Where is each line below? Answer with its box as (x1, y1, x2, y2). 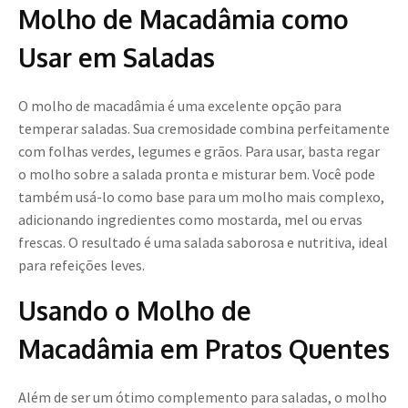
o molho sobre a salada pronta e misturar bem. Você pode (18, 165, 375, 184)
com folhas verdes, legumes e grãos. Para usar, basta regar (18, 142, 380, 161)
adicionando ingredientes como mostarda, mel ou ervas (18, 210, 362, 229)
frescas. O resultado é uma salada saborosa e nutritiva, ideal (18, 233, 388, 252)
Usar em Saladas (18, 41, 215, 75)
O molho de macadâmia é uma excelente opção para (18, 97, 342, 116)
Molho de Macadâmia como (18, 3, 349, 36)
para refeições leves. (18, 256, 145, 275)
